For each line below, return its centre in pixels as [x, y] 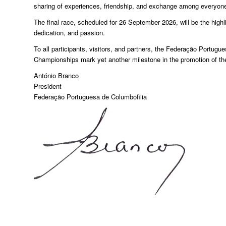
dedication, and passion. [69, 32]
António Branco [56, 76]
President [48, 86]
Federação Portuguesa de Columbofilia [90, 97]
